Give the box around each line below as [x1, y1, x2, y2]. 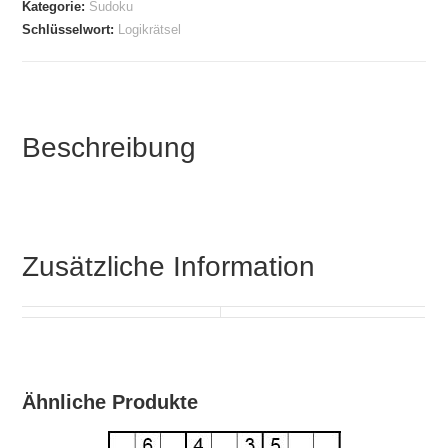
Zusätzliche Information [22, 251, 316, 283]
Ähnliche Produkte [22, 391, 199, 414]
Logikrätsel [118, 22, 182, 38]
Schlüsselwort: [22, 22, 119, 38]
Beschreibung [22, 132, 197, 164]
